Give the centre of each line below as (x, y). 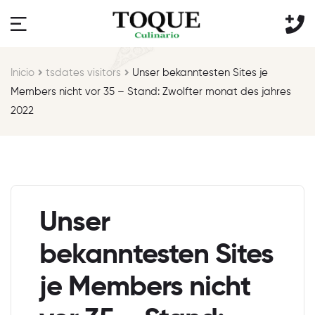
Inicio (22, 72)
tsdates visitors (84, 72)
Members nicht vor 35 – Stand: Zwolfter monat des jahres (151, 91)
